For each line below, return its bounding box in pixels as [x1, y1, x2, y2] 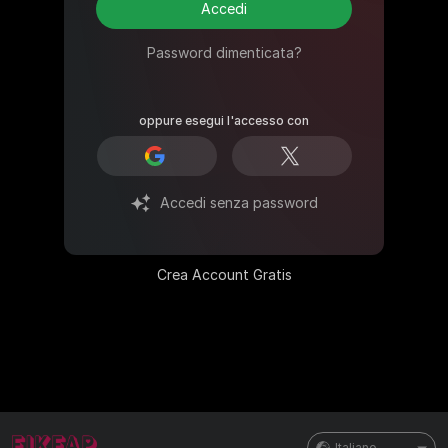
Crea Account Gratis [156, 266, 292, 284]
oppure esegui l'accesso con [139, 113, 309, 128]
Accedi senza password [160, 193, 318, 211]
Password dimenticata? [146, 44, 302, 61]
